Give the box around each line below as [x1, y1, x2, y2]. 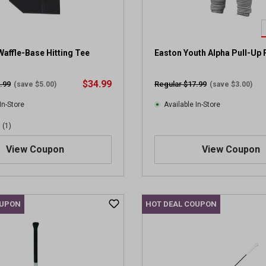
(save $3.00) [210, 80, 252, 88]
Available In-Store [164, 100, 220, 109]
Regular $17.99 [154, 80, 207, 88]
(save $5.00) [14, 80, 56, 88]
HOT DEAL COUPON [145, 199, 217, 208]
